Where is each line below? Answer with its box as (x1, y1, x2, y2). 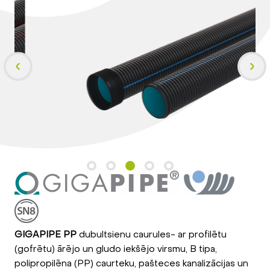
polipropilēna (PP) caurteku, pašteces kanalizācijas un (14, 257, 248, 269)
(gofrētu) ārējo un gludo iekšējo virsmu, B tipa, (14, 243, 217, 254)
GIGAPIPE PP (14, 228, 77, 240)
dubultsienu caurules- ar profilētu (77, 228, 227, 240)
